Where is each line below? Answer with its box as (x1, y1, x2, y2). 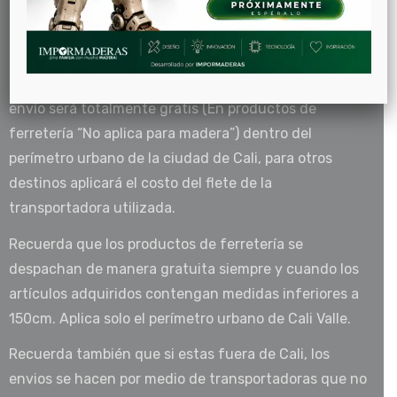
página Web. (8, 38, 89, 56)
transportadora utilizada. (8, 198, 175, 216)
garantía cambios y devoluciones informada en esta (8, 13, 354, 31)
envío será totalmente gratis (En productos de (8, 99, 316, 117)
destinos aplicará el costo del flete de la (8, 174, 272, 191)
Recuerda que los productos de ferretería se (8, 235, 303, 253)
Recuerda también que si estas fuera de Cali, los (8, 346, 330, 363)
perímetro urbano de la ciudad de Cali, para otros (8, 149, 332, 167)
